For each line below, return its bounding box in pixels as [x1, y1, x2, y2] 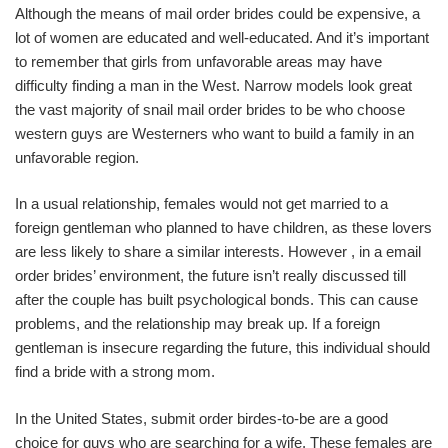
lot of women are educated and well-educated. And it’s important [15, 28, 429, 46]
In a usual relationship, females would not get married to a [15, 195, 388, 212]
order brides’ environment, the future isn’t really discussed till [15, 267, 406, 284]
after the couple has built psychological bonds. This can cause [15, 291, 418, 308]
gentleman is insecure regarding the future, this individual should [15, 339, 430, 356]
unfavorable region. [15, 148, 139, 166]
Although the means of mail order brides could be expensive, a [15, 4, 420, 22]
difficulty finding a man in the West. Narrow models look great [15, 76, 412, 94]
